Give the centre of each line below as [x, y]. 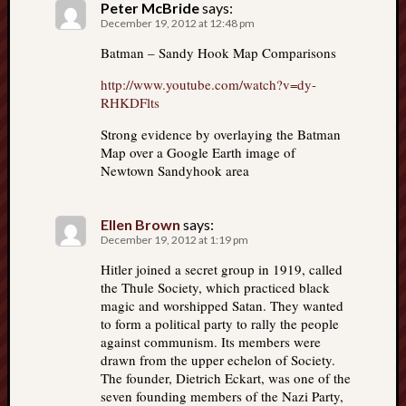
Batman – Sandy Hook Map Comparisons [218, 53]
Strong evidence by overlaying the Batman [221, 135]
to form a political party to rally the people [220, 324]
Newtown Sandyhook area [175, 171]
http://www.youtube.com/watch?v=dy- [208, 85]
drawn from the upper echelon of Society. [218, 360]
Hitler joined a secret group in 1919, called [222, 270]
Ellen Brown [140, 225]
